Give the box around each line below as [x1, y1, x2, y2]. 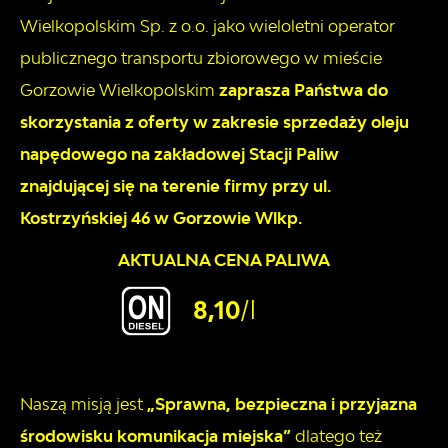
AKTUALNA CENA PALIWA [118, 250, 330, 271]
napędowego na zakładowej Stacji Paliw [20, 144, 339, 165]
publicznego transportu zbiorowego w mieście [20, 48, 382, 69]
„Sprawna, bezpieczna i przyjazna [147, 394, 417, 415]
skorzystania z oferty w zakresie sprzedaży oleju [20, 112, 409, 133]
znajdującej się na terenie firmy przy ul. [20, 176, 331, 197]
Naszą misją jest [20, 394, 147, 415]
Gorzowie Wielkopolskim [20, 80, 219, 101]
